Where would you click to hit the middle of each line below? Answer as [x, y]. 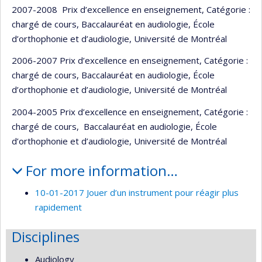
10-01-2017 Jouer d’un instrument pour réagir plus [137, 192]
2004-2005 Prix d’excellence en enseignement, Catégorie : [130, 111]
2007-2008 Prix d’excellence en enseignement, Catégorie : [131, 9]
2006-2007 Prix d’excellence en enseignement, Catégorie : [130, 60]
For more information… [101, 170]
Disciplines [46, 237]
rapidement [58, 207]
